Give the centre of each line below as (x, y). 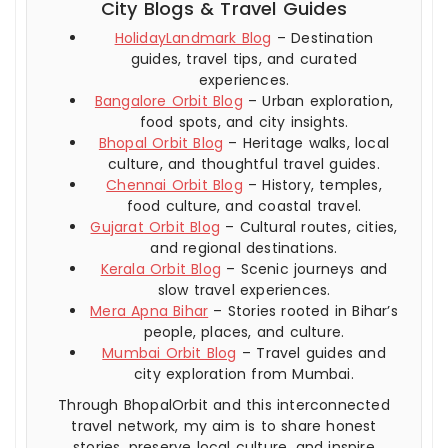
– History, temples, (312, 184)
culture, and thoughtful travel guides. (244, 163)
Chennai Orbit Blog (174, 184)
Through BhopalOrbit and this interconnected (224, 404)
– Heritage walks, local (306, 142)
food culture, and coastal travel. (244, 205)
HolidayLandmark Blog (193, 37)
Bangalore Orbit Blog (168, 100)
